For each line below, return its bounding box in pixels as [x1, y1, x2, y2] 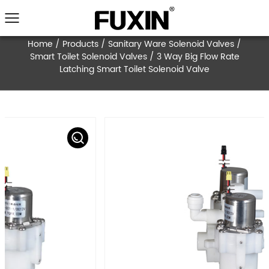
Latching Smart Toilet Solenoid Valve [74, 77, 262, 96]
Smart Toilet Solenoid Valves [37, 62, 187, 80]
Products [78, 46, 123, 64]
